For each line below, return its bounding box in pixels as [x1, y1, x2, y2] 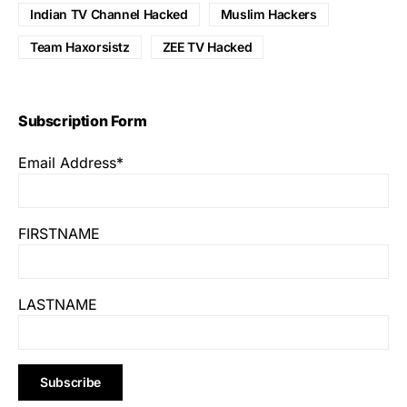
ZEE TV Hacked [162, 38, 253, 55]
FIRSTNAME [18, 223, 100, 243]
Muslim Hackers [220, 5, 317, 22]
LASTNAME [18, 294, 97, 313]
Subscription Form [18, 111, 147, 130]
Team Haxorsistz [30, 38, 130, 55]
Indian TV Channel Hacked [30, 5, 188, 22]
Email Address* [18, 153, 124, 172]
